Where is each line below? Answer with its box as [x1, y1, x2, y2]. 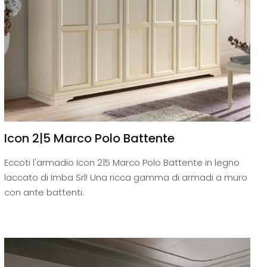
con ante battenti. [4, 186, 84, 199]
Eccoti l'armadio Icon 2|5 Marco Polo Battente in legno [4, 156, 240, 169]
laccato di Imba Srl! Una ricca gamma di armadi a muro [4, 171, 247, 184]
